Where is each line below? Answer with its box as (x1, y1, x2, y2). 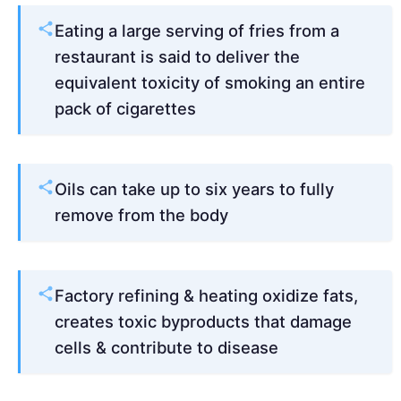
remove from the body (55, 205, 228, 226)
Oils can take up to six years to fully (55, 179, 334, 200)
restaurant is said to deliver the (55, 47, 300, 67)
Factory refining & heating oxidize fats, (55, 286, 358, 306)
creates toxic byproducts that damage (55, 311, 352, 332)
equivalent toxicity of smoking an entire (55, 73, 365, 93)
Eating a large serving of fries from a (55, 21, 339, 41)
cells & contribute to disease (55, 337, 278, 358)
